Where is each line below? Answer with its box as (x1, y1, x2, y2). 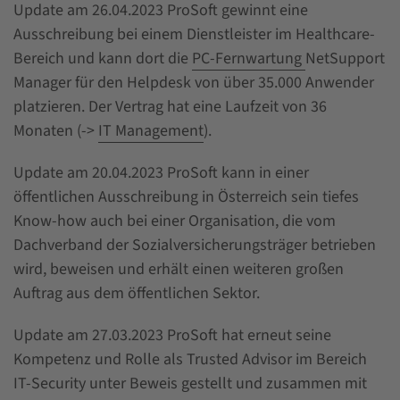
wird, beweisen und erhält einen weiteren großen (13, 257, 344, 280)
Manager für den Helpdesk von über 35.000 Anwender (13, 71, 374, 94)
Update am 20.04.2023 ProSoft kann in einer (13, 161, 309, 184)
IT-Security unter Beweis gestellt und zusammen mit (13, 371, 367, 395)
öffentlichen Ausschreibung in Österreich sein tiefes (13, 185, 359, 208)
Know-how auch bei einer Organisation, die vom (13, 209, 336, 232)
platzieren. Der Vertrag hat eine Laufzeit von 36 (13, 95, 327, 118)
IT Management (98, 119, 204, 142)
